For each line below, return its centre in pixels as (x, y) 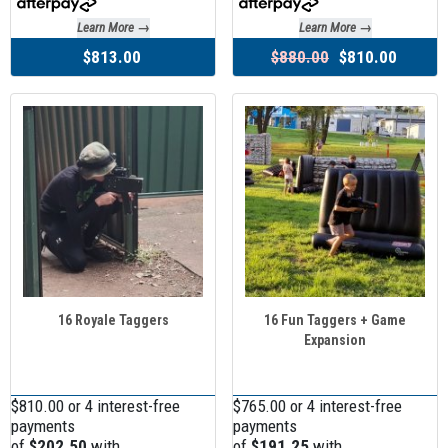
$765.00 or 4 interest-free (317, 406)
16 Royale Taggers (113, 319)
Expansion (335, 339)
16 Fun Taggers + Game (335, 319)
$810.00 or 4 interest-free (95, 406)
